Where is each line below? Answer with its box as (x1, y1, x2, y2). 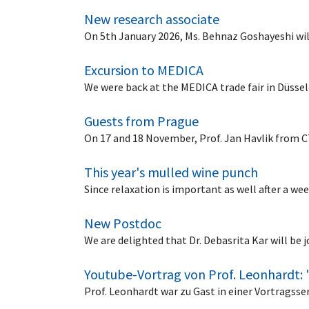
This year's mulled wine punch (84, 163, 258, 181)
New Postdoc (84, 214, 161, 232)
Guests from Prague (84, 112, 199, 130)
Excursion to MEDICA (84, 61, 203, 79)
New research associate (84, 10, 219, 28)
